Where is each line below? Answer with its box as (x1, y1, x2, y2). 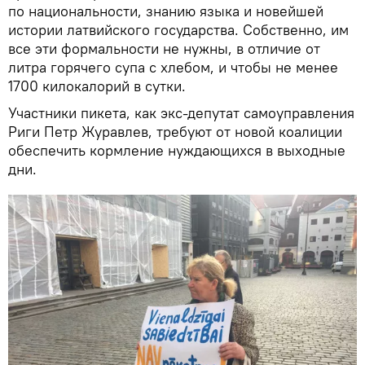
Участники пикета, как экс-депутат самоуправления (8, 103, 354, 123)
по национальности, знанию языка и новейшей (8, 2, 323, 21)
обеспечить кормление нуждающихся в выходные (8, 141, 345, 161)
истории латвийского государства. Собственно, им (8, 20, 349, 40)
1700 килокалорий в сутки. (8, 77, 186, 96)
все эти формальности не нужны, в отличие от (8, 39, 320, 59)
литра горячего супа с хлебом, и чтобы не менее (8, 58, 338, 77)
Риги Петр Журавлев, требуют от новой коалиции (8, 122, 342, 142)
